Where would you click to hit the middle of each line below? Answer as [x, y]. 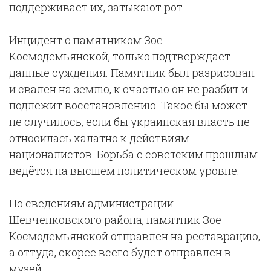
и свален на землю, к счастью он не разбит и [129, 89]
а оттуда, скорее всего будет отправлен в [120, 252]
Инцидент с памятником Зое [86, 40]
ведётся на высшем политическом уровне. [124, 171]
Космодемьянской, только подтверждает [120, 56]
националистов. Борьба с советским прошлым [133, 154]
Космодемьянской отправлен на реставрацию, [135, 236]
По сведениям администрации [91, 203]
